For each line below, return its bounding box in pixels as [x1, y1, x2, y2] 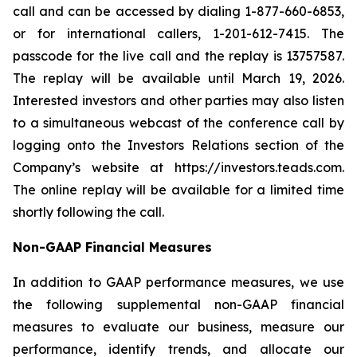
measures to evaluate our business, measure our [13, 319, 344, 335]
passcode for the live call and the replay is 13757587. [13, 48, 344, 64]
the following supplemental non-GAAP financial [13, 296, 344, 312]
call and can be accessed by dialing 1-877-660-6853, [13, 3, 344, 19]
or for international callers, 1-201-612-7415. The [13, 25, 344, 41]
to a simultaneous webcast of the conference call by [13, 115, 344, 131]
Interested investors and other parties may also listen [13, 92, 344, 108]
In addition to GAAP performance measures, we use [13, 274, 344, 290]
